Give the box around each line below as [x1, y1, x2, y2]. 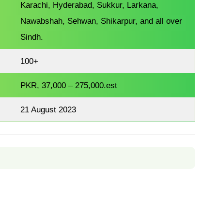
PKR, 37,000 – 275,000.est [20, 81, 118, 90]
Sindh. [20, 32, 44, 42]
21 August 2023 [20, 105, 77, 114]
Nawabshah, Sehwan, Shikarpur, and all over [20, 16, 183, 26]
